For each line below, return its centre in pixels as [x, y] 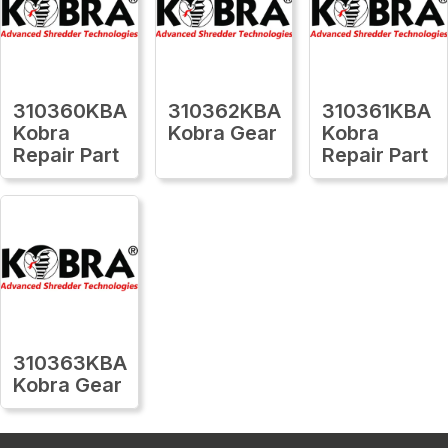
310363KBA [70, 362]
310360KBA [70, 110]
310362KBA [224, 110]
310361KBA [377, 110]
